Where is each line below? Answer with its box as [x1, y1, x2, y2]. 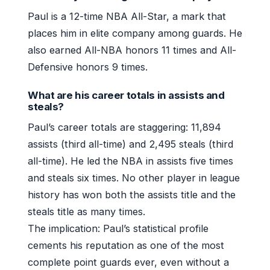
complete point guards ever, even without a [28, 256, 229, 268]
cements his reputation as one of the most [28, 239, 224, 251]
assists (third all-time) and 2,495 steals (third [28, 137, 233, 150]
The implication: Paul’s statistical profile [28, 222, 209, 234]
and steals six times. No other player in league [28, 171, 240, 184]
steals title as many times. [28, 205, 145, 218]
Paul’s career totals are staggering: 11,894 [28, 121, 221, 133]
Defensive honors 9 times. [28, 60, 148, 73]
